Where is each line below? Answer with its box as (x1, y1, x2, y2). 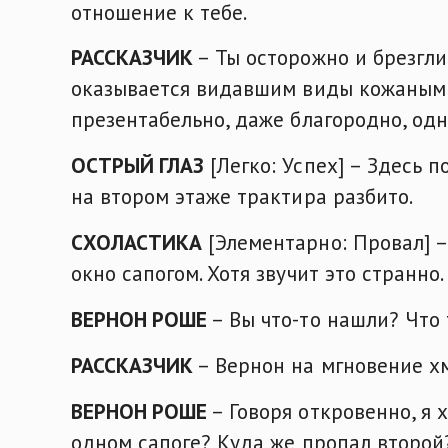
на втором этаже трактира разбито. (71, 182, 413, 211)
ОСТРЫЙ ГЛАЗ (71, 151, 205, 180)
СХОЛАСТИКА (71, 228, 203, 257)
